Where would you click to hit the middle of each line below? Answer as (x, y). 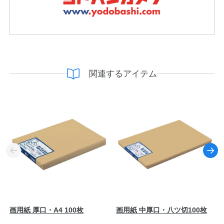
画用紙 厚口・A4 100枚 (47, 210)
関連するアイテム (123, 73)
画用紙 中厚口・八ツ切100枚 (161, 210)
